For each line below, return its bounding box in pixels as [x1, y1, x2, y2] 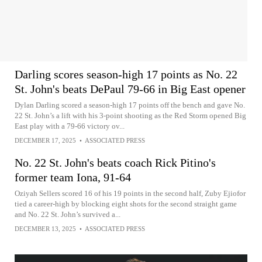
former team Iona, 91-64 [15, 170, 131, 184]
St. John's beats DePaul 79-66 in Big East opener [15, 82, 246, 95]
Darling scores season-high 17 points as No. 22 [15, 67, 237, 81]
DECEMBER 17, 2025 [15, 136, 76, 144]
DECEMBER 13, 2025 [15, 225, 76, 232]
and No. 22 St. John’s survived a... [15, 209, 120, 219]
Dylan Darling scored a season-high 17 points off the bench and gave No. [15, 100, 245, 109]
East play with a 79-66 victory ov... [15, 121, 125, 130]
